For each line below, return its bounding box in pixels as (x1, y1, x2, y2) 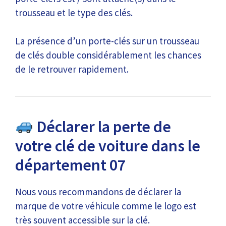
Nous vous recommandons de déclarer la (15, 186, 181, 198)
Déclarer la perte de (33, 117, 172, 137)
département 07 (15, 155, 126, 175)
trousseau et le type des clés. (15, 6, 133, 19)
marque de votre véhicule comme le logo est (15, 200, 196, 212)
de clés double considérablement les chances (15, 49, 201, 61)
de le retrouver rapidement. (15, 63, 129, 75)
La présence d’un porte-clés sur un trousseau (15, 35, 199, 47)
